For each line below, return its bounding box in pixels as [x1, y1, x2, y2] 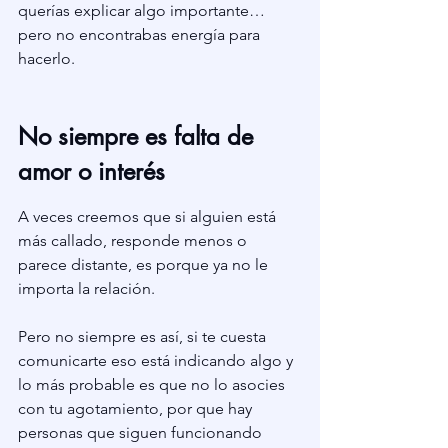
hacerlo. [18, 49, 75, 69]
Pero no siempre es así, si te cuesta [18, 327, 270, 347]
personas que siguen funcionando [18, 423, 266, 443]
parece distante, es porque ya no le [18, 255, 272, 275]
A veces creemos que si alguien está [18, 207, 280, 227]
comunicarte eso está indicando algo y [18, 351, 297, 371]
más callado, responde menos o [18, 231, 251, 251]
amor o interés [18, 156, 165, 188]
